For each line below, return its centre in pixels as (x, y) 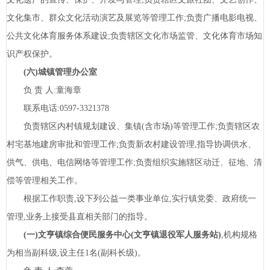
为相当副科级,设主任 (46, 253)
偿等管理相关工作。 (45, 181)
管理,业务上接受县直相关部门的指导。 (80, 217)
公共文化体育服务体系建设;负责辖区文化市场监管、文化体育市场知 (134, 36)
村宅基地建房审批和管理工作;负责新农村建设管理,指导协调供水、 (131, 145)
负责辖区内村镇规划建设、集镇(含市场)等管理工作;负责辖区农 (133, 127)
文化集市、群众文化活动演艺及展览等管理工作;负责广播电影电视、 (134, 18)
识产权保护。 (32, 54)
